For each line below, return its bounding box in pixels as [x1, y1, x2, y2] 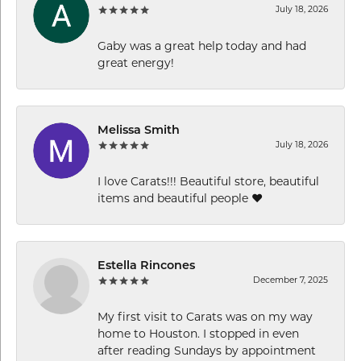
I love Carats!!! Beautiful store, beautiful [98, 176, 319, 189]
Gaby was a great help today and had [98, 40, 306, 53]
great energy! [98, 57, 174, 70]
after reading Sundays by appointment [98, 345, 316, 358]
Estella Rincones [98, 259, 195, 272]
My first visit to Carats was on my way [98, 311, 313, 324]
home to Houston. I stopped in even [98, 328, 299, 341]
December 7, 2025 [253, 276, 328, 285]
